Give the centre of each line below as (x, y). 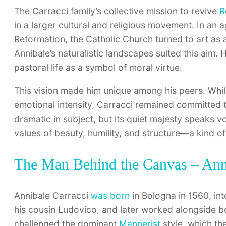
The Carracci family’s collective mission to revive (117, 11)
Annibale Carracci (52, 196)
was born (110, 196)
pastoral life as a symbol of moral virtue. (98, 68)
